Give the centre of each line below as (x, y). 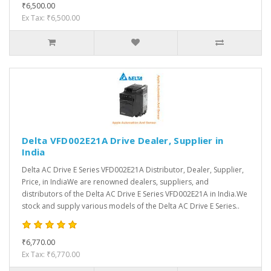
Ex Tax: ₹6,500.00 (51, 18)
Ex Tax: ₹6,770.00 (51, 255)
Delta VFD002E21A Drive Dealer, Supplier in (123, 141)
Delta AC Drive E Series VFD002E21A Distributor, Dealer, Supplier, (133, 170)
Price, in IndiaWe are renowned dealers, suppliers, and (115, 182)
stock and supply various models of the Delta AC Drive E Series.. (131, 206)
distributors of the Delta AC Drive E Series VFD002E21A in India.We (135, 194)
